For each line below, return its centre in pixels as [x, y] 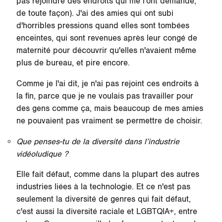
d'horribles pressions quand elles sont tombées [103, 26]
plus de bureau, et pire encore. [74, 63]
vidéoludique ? [42, 154]
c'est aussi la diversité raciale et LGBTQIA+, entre [107, 212]
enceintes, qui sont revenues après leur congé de [107, 38]
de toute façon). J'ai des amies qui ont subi [95, 14]
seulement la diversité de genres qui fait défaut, [103, 199]
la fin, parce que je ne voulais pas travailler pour [105, 96]
